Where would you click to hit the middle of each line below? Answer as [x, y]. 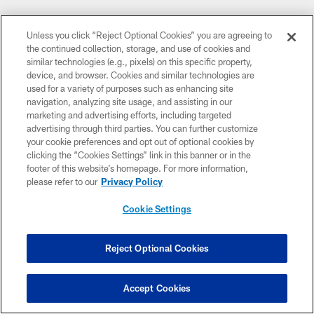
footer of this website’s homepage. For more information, [138, 168]
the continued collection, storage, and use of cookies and [139, 48]
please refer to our [62, 182]
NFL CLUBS [37, 133]
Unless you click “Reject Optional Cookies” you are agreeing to [150, 35]
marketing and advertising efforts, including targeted [129, 115]
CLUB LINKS [39, 105]
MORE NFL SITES [50, 161]
